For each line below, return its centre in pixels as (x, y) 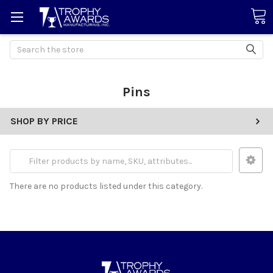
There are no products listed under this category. (106, 186)
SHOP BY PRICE (44, 121)
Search (24, 46)
